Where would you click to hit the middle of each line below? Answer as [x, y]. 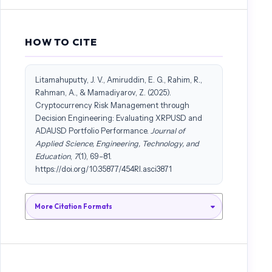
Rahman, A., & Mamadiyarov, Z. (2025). [103, 93]
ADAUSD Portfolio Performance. [93, 131]
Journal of [167, 131]
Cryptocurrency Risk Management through [112, 106]
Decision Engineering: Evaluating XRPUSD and [118, 118]
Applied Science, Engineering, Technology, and [117, 144]
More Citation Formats [73, 207]
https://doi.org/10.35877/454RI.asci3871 [103, 169]
